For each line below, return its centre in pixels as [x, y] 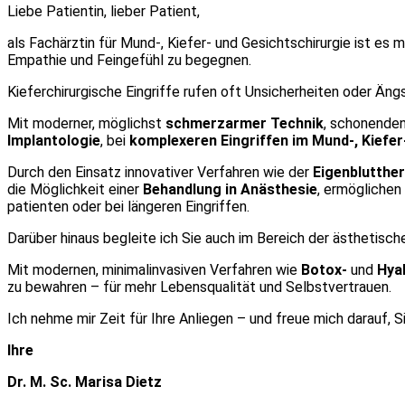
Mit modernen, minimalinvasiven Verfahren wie [154, 270]
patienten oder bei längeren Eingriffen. [128, 207]
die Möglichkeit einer [75, 189]
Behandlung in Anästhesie [230, 189]
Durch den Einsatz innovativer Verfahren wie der [160, 172]
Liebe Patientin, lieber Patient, [104, 11]
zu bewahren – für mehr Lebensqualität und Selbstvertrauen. [199, 287]
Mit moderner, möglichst [86, 123]
